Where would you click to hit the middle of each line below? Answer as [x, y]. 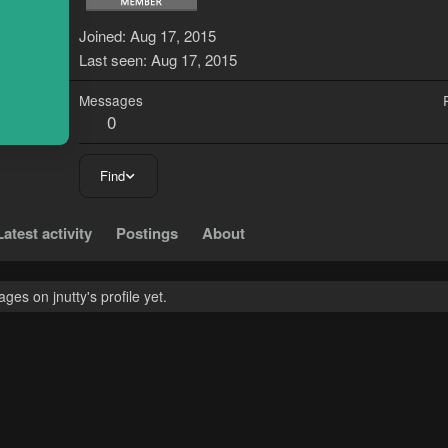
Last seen [111, 60]
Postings [147, 233]
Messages [111, 100]
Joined [100, 36]
